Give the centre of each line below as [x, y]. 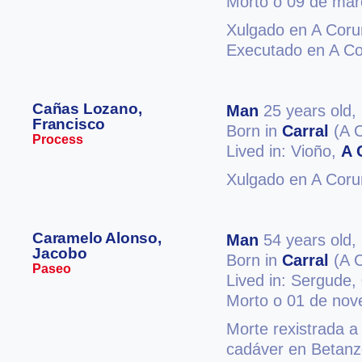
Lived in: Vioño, [284, 151]
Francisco [69, 124]
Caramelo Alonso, [97, 238]
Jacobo [60, 253]
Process [58, 139]
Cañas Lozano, [87, 109]
